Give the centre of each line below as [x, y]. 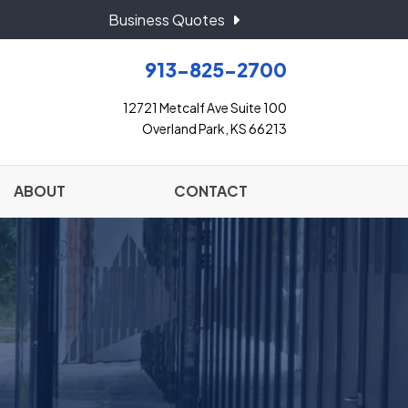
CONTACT [210, 191]
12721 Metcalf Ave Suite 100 [205, 107]
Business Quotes [166, 20]
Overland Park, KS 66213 [214, 128]
